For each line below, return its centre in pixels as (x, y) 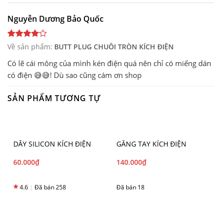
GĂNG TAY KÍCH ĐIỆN (151, 144)
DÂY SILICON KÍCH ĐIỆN (52, 144)
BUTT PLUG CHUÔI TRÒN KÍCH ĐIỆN (114, 47)
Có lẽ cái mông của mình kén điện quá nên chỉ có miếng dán (109, 63)
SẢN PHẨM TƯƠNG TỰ (54, 98)
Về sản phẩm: (31, 47)
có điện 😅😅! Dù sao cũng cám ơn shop (74, 75)
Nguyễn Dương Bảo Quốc (55, 19)
